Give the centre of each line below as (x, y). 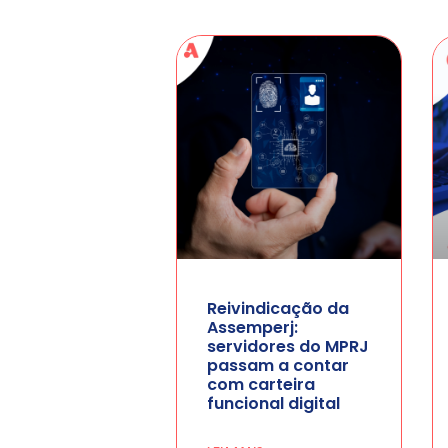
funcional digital (273, 404)
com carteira (261, 385)
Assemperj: (252, 328)
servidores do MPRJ (288, 347)
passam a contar (278, 366)
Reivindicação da (278, 309)
